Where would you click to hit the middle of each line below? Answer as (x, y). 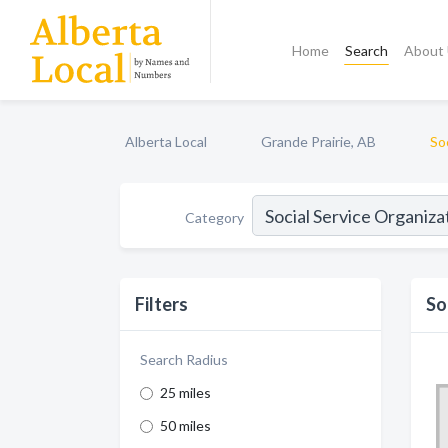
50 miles (185, 425)
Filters (161, 304)
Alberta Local (166, 141)
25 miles (185, 392)
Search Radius (184, 359)
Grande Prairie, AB (318, 141)
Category (214, 217)
